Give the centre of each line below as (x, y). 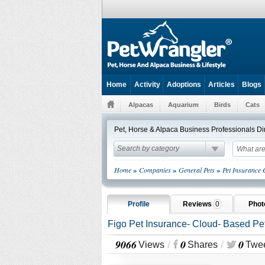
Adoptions (184, 85)
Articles (222, 85)
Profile (138, 204)
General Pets (197, 170)
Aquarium (183, 105)
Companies (155, 170)
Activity (147, 85)
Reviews (198, 204)
